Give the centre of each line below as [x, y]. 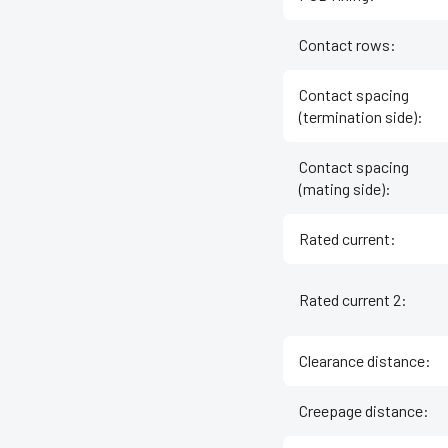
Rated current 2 [350, 300]
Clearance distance [362, 361]
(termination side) [358, 117]
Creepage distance [361, 411]
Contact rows [344, 45]
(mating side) [342, 189]
